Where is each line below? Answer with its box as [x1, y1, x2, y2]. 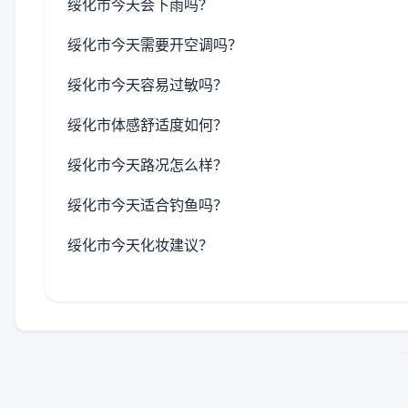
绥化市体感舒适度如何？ [67, 116, 228, 134]
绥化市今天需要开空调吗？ [67, 36, 242, 54]
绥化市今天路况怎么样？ [67, 156, 228, 174]
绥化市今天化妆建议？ [67, 236, 213, 254]
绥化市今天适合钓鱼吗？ [67, 196, 228, 214]
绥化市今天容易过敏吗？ [67, 76, 228, 94]
